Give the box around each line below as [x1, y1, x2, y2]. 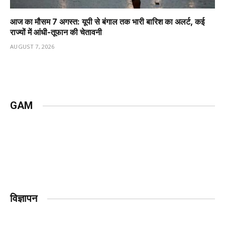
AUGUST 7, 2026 [10, 43, 55, 51]
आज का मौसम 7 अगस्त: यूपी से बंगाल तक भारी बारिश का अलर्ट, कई [10, 17, 204, 27]
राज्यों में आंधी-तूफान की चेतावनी [10, 27, 102, 38]
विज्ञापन [10, 192, 37, 205]
